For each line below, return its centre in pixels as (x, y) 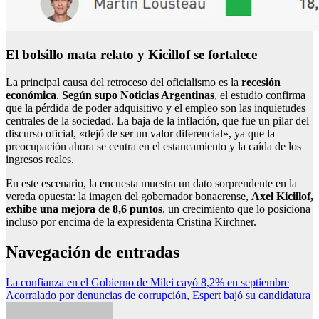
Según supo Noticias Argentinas (138, 95)
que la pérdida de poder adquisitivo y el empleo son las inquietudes (156, 108)
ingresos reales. (40, 159)
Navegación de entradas (93, 252)
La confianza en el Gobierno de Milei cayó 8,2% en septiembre (147, 282)
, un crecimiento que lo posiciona (236, 209)
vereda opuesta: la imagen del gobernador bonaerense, (129, 196)
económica (31, 95)
